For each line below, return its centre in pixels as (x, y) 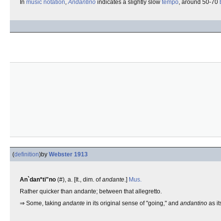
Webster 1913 (68, 154)
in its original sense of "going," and (132, 203)
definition (27, 154)
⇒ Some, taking (41, 203)
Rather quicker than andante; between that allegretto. (91, 191)
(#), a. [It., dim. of (79, 180)
